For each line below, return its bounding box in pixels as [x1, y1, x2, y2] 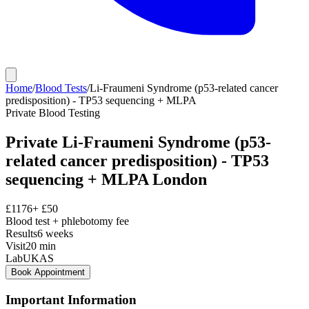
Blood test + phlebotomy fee [6, 215, 129, 227]
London [148, 170, 207, 188]
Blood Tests [35, 82, 87, 94]
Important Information [6, 292, 137, 307]
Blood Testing [39, 107, 100, 119]
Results [6, 227, 37, 239]
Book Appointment [11, 266, 85, 277]
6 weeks [37, 227, 73, 239]
